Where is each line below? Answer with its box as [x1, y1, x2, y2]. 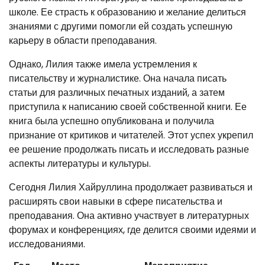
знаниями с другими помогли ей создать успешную [9, 19, 232, 33]
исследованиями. [9, 237, 85, 251]
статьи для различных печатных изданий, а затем [9, 85, 225, 99]
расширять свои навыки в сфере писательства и [9, 194, 222, 208]
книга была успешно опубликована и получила [9, 114, 214, 128]
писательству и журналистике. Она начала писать [9, 71, 227, 85]
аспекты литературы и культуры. [9, 156, 151, 170]
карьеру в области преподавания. [9, 33, 157, 47]
